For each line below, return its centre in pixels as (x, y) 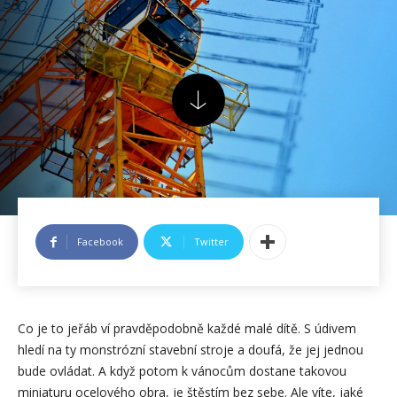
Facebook (100, 241)
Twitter (211, 241)
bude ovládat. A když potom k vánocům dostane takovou (182, 371)
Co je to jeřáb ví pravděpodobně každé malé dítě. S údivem (187, 328)
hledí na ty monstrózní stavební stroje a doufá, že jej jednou (191, 350)
